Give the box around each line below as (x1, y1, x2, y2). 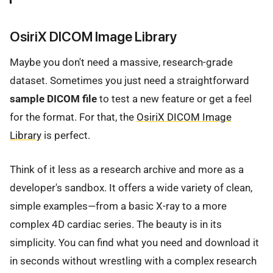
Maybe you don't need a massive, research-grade (10, 55, 233, 68)
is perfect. (41, 129, 90, 141)
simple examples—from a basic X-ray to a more (10, 200, 227, 212)
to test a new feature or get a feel (97, 92, 252, 105)
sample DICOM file (10, 92, 97, 105)
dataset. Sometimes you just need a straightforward (10, 74, 249, 87)
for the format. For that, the (10, 110, 136, 123)
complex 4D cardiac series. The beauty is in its (10, 218, 222, 230)
